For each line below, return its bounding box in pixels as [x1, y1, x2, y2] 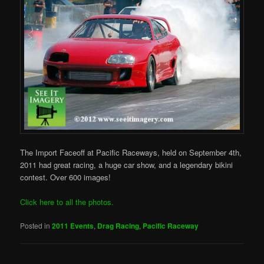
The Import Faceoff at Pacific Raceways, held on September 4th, [20, 146, 242, 158]
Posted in [20, 220, 51, 231]
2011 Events [52, 220, 94, 232]
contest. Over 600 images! [20, 171, 111, 183]
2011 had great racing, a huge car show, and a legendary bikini [20, 159, 233, 170]
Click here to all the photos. [20, 196, 114, 207]
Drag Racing [97, 220, 140, 232]
